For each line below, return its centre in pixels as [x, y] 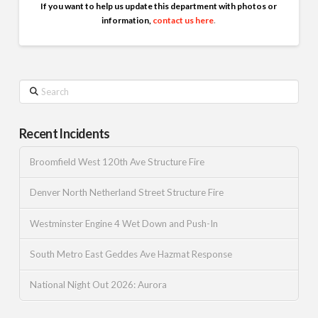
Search [31, 86]
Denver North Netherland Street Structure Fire [126, 193]
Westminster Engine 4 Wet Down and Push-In [124, 223]
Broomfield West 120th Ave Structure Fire [117, 162]
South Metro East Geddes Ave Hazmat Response [131, 254]
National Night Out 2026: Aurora [98, 285]
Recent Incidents [64, 134]
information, [127, 21]
